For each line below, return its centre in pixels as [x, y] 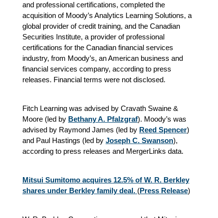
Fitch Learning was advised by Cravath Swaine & [100, 108]
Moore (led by [45, 119]
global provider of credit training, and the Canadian [101, 26]
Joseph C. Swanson [139, 140]
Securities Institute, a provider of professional [93, 36]
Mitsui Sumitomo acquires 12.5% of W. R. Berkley [106, 180]
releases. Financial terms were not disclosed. [94, 79]
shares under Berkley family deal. [79, 190]
